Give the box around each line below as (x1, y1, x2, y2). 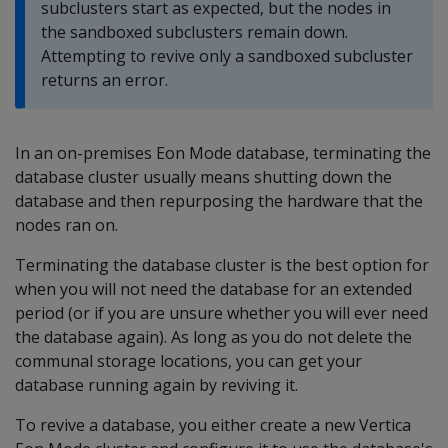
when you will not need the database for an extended (15, 278, 412, 300)
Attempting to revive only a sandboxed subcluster (41, 45, 413, 67)
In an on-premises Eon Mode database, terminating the (15, 142, 431, 164)
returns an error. (41, 69, 168, 91)
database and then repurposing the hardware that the (15, 190, 423, 212)
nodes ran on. (15, 214, 118, 236)
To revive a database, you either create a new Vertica (15, 414, 411, 436)
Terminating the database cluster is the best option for (15, 254, 429, 276)
